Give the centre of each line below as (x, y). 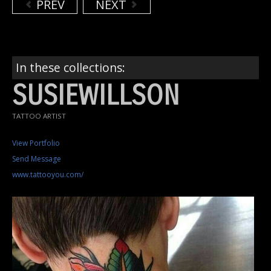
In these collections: (70, 67)
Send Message (37, 158)
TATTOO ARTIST (39, 116)
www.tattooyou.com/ (48, 174)
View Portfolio (36, 143)
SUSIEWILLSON (96, 96)
